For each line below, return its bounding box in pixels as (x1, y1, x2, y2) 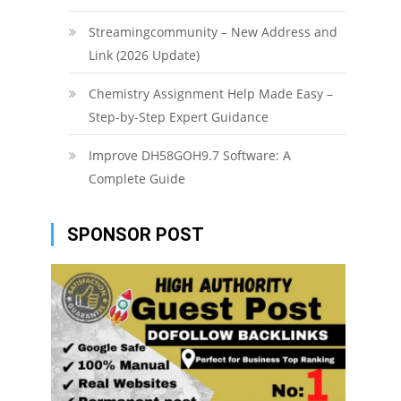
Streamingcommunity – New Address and (88, 23, 337, 40)
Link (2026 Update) (88, 47, 200, 64)
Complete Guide (88, 170, 185, 187)
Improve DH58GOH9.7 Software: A (88, 147, 291, 164)
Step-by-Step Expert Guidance (88, 108, 269, 125)
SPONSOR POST (66, 224, 204, 245)
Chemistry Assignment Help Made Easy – (88, 85, 333, 102)
